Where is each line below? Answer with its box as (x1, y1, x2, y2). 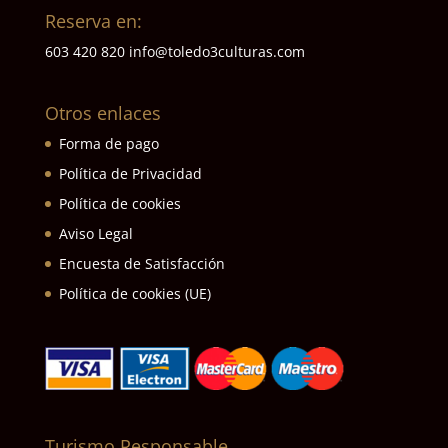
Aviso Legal (58, 224, 133, 244)
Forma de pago (58, 134, 159, 154)
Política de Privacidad (58, 164, 202, 184)
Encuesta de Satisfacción (58, 254, 225, 274)
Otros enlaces (44, 101, 161, 126)
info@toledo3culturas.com (128, 42, 305, 62)
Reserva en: (44, 9, 142, 34)
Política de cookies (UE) (58, 284, 211, 304)
